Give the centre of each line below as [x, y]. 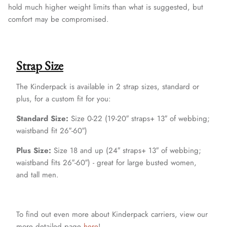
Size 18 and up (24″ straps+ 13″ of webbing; [126, 151]
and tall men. [37, 175]
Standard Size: [42, 119]
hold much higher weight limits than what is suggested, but [106, 7]
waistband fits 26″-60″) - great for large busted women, [106, 163]
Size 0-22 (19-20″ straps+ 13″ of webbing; [139, 119]
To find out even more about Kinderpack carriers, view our [112, 215]
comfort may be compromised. [59, 20]
